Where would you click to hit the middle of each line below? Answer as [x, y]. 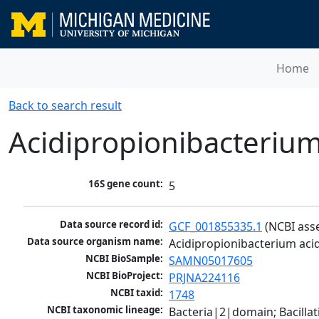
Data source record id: [112, 225]
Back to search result [65, 105]
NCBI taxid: [137, 293]
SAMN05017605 [211, 261]
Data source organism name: [95, 242]
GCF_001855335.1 [216, 227]
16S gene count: [126, 184]
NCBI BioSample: [125, 259]
